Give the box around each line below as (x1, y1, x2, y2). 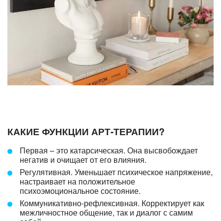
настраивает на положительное (20, 175, 135, 187)
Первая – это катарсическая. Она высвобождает (20, 144, 198, 156)
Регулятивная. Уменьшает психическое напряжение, (20, 166, 213, 178)
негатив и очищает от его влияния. (20, 153, 148, 165)
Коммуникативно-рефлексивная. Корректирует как (20, 197, 204, 209)
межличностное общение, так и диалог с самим (20, 206, 193, 218)
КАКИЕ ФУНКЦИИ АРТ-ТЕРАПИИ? (7, 124, 165, 138)
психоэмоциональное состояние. (20, 184, 143, 196)
